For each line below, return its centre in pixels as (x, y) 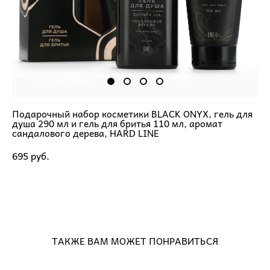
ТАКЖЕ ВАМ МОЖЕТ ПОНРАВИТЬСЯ (135, 240)
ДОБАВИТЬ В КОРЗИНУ (121, 190)
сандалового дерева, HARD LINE (86, 133)
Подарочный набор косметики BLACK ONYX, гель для (132, 113)
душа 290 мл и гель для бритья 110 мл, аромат (117, 123)
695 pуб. (31, 155)
